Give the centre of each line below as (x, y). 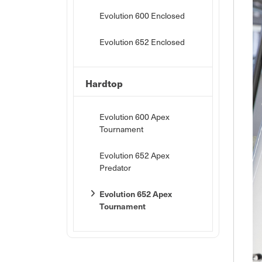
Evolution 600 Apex (135, 117)
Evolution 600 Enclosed (142, 15)
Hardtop (104, 83)
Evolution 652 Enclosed (142, 42)
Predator (115, 168)
